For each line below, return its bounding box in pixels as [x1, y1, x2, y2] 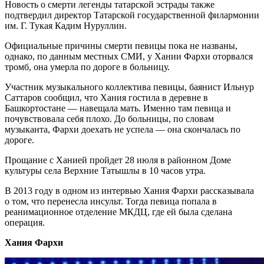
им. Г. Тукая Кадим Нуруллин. [5, 21, 127, 31]
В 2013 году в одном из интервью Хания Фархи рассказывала [5, 186, 254, 196]
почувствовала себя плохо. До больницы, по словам [5, 114, 214, 124]
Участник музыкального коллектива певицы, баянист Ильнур [5, 82, 254, 93]
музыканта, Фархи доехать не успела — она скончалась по [5, 124, 240, 135]
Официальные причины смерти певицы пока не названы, [5, 41, 237, 51]
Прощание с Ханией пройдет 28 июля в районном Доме [5, 155, 231, 166]
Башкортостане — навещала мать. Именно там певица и [5, 103, 231, 114]
